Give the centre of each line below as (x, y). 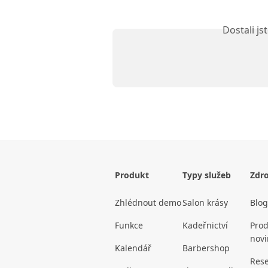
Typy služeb (207, 175)
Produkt (132, 175)
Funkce (129, 226)
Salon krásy (205, 203)
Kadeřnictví (205, 226)
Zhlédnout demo (148, 203)
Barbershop (206, 248)
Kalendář (133, 248)
